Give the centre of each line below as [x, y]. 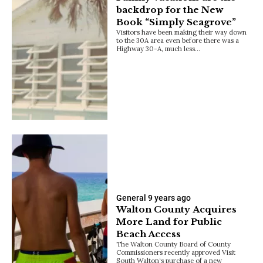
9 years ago [170, 198]
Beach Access [149, 234]
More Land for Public [169, 222]
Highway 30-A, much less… [159, 49]
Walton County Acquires [177, 210]
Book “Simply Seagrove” [176, 22]
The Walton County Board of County [174, 244]
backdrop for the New [170, 10]
